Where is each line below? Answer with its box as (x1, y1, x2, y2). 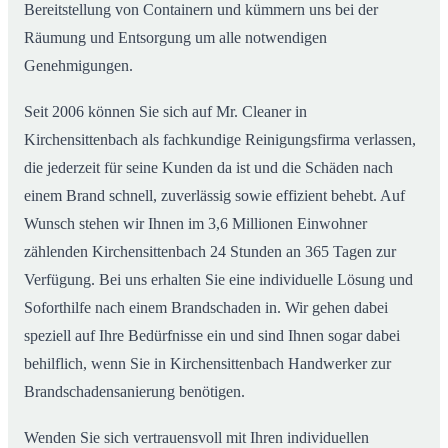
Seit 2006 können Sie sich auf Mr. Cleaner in (24, 103, 307, 121)
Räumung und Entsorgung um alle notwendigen (24, 29, 327, 47)
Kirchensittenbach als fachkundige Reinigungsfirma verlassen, (24, 131, 416, 149)
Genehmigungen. (24, 57, 133, 75)
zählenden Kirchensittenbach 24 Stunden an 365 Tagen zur (24, 243, 396, 261)
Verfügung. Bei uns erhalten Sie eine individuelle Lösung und (24, 271, 413, 289)
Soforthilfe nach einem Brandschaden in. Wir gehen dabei (24, 299, 388, 317)
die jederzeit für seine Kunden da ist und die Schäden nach (24, 159, 393, 177)
